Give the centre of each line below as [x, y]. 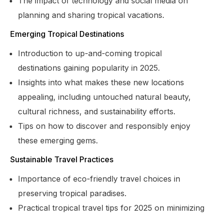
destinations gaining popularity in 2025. [89, 68]
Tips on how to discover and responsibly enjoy [104, 126]
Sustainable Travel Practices [62, 159]
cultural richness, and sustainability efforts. [97, 111]
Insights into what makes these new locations [101, 82]
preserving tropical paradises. [72, 193]
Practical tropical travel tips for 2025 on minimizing [111, 208]
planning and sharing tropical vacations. [91, 15]
